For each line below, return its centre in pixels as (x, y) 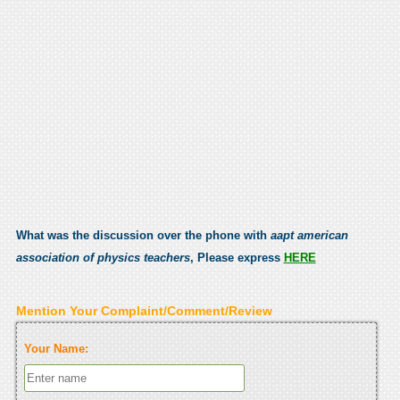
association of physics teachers (103, 257)
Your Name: (56, 348)
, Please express (237, 257)
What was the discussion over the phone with (143, 235)
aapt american (309, 235)
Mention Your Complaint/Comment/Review (144, 310)
